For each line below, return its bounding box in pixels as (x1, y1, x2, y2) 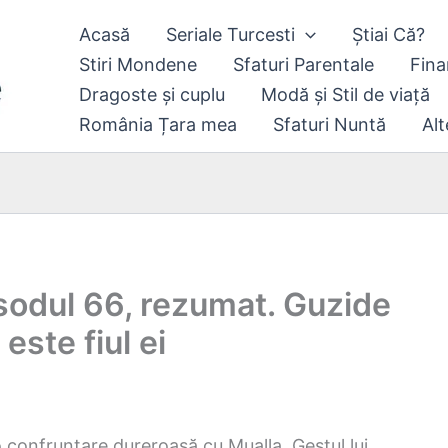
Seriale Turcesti (166, 24, 295, 45)
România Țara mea (79, 114, 237, 135)
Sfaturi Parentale (233, 54, 374, 75)
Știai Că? (351, 24, 425, 45)
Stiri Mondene (79, 54, 197, 75)
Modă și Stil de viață (261, 84, 430, 105)
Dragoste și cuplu (79, 84, 225, 105)
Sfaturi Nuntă (273, 114, 386, 135)
